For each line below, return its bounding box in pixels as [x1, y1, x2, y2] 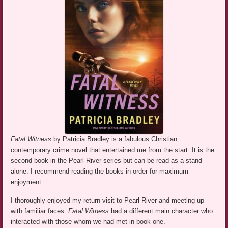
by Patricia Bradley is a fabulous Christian [53, 135, 178, 144]
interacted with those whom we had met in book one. [11, 218, 166, 226]
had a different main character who [111, 207, 213, 215]
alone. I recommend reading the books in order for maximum [11, 167, 189, 176]
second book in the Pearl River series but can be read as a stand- [11, 157, 205, 165]
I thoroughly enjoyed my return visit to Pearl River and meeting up [11, 196, 205, 205]
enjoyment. [11, 178, 44, 186]
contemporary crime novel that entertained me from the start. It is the [11, 146, 215, 154]
